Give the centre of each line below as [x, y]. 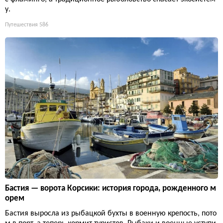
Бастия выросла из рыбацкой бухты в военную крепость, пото [111, 214]
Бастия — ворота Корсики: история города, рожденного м [111, 189]
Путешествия [21, 25]
